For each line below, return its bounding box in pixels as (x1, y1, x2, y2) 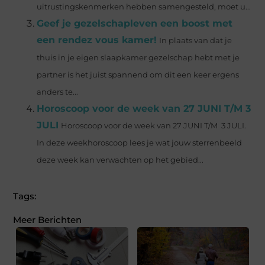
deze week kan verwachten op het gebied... (37, 155, 204, 164)
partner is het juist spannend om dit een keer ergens (37, 70, 240, 79)
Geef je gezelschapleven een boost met (37, 17, 233, 29)
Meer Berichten (13, 214, 82, 225)
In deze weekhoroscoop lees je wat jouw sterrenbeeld (37, 138, 243, 147)
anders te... (37, 87, 79, 96)
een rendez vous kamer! (37, 34, 157, 46)
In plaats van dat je (159, 35, 232, 45)
